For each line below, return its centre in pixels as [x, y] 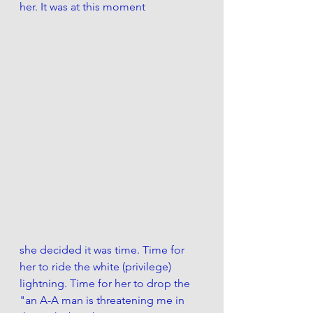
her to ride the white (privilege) [97, 267]
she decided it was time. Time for [103, 250]
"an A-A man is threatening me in [103, 300]
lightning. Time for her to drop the [106, 284]
